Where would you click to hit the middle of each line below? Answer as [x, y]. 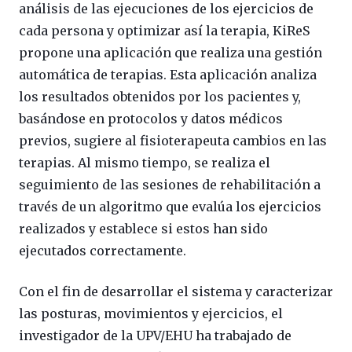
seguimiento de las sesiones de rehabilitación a [170, 185]
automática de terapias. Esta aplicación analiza [168, 75]
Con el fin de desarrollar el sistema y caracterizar [176, 292]
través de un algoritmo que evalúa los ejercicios [170, 207]
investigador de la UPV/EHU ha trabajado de [155, 336]
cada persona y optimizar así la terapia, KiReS [164, 31]
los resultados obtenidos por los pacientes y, [160, 97]
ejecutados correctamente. [103, 251]
